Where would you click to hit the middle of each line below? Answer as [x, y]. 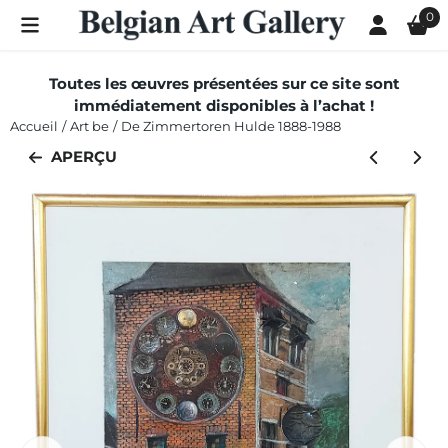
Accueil [34, 126]
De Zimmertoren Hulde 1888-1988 [231, 126]
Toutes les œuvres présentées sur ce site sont [224, 83]
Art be [89, 126]
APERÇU [84, 157]
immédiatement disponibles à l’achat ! [224, 105]
